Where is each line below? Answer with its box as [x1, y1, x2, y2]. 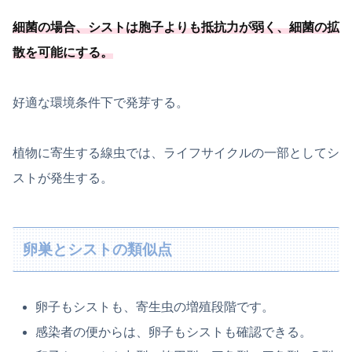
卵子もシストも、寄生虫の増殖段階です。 [35, 300, 275, 314]
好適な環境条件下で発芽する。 [13, 96, 189, 110]
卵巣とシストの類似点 [23, 240, 173, 258]
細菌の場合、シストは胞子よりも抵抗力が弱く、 [13, 20, 289, 35]
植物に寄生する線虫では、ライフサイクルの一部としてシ [13, 146, 339, 160]
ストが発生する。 [13, 171, 113, 185]
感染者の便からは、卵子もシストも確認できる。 [35, 324, 313, 339]
